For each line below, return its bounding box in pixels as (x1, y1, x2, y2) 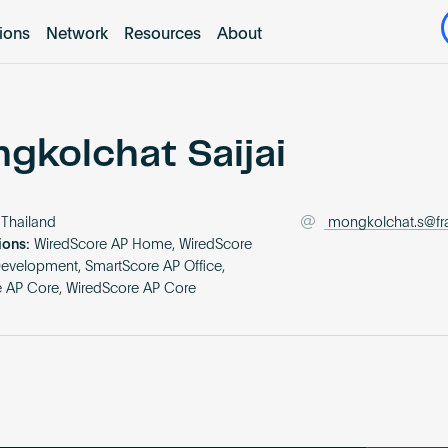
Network (45, 26, 108, 43)
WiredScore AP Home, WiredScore (34, 238, 253, 253)
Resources (123, 26, 201, 43)
